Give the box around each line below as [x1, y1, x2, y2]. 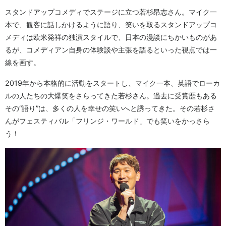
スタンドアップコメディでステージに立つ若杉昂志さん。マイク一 [5, 8, 217, 17]
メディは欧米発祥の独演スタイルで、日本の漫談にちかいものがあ [5, 33, 217, 42]
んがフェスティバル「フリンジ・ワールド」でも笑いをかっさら [5, 117, 210, 126]
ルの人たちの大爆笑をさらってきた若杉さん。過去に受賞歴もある [5, 91, 217, 100]
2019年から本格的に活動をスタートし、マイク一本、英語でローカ [5, 79, 220, 88]
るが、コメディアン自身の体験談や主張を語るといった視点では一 [5, 45, 217, 54]
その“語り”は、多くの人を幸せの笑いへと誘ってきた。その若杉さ [5, 104, 215, 113]
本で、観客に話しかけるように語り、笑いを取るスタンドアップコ [5, 20, 217, 29]
